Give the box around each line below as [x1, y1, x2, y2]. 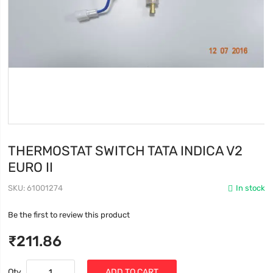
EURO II [8, 159, 54, 175]
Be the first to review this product [8, 210, 130, 220]
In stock [235, 183, 265, 193]
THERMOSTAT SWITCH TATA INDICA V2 [8, 143, 243, 159]
